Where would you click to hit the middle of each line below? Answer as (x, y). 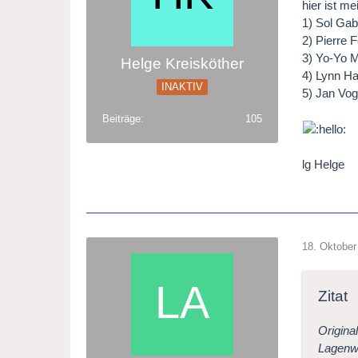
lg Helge (324, 165)
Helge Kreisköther (183, 64)
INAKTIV (183, 87)
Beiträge (122, 119)
